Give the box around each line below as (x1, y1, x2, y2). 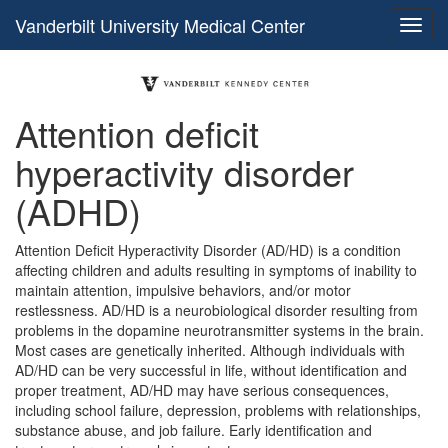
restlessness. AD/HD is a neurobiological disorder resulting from (15, 300, 418, 321)
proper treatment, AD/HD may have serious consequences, (15, 380, 389, 401)
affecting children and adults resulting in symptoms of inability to (15, 260, 417, 281)
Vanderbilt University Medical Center (15, 12, 305, 38)
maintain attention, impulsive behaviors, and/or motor (15, 280, 351, 301)
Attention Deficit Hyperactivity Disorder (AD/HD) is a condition (15, 240, 401, 261)
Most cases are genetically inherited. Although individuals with (15, 340, 405, 361)
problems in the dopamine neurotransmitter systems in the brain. (15, 320, 424, 341)
